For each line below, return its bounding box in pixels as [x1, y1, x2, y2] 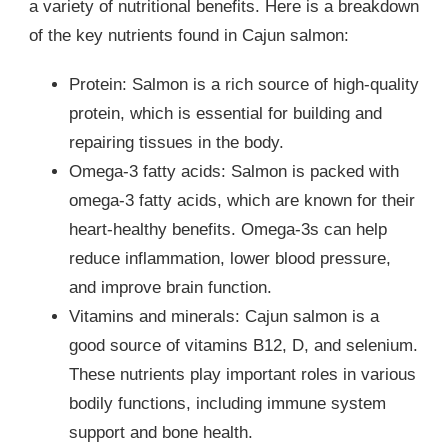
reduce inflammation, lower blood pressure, [69, 249, 391, 269]
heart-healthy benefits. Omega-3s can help [69, 220, 387, 240]
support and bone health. [69, 423, 253, 443]
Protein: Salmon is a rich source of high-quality [69, 75, 419, 95]
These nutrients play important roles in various [69, 365, 416, 385]
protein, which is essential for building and [69, 104, 382, 124]
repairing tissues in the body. [69, 133, 284, 153]
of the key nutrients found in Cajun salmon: [29, 26, 349, 46]
